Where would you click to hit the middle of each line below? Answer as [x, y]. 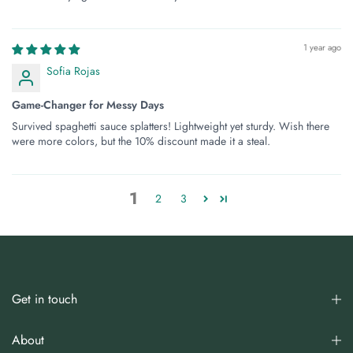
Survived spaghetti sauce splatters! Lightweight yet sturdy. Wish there [171, 126]
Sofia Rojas [73, 71]
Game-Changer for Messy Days [88, 104]
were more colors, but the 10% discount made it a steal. [141, 141]
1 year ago [322, 47]
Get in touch [45, 299]
